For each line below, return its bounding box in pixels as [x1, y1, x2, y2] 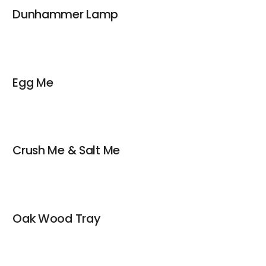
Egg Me [12, 74, 53, 91]
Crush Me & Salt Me [12, 142, 120, 159]
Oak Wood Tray [12, 210, 100, 227]
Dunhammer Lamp [12, 5, 119, 23]
